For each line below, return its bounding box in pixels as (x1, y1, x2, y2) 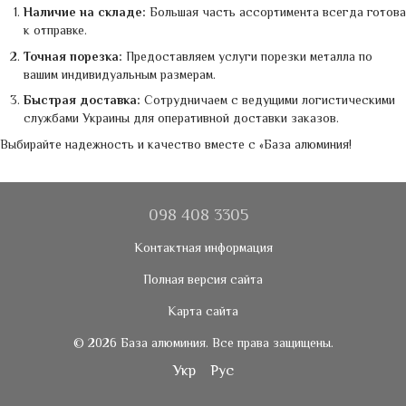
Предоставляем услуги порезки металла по (122, 48, 372, 63)
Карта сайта (168, 303, 238, 318)
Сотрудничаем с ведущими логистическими (140, 92, 395, 108)
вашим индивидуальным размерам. (24, 66, 216, 82)
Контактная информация (133, 239, 273, 255)
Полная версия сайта (143, 271, 263, 286)
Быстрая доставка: (24, 92, 140, 108)
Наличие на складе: (24, 5, 146, 20)
